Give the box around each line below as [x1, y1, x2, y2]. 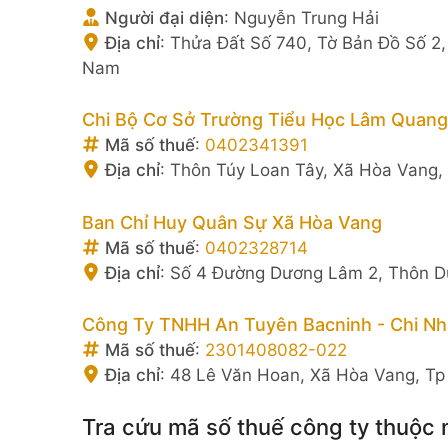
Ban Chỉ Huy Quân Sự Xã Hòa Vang [82, 211, 382, 233]
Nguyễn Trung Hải [234, 7, 379, 28]
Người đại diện [100, 7, 224, 28]
